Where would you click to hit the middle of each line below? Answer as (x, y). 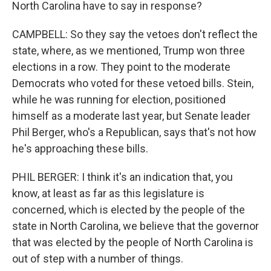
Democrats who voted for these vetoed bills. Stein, (133, 83)
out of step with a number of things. (98, 259)
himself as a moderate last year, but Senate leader (131, 116)
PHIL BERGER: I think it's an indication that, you (122, 177)
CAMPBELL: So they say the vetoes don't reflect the (135, 34)
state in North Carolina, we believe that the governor (135, 226)
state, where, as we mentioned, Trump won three (129, 51)
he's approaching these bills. (80, 149)
